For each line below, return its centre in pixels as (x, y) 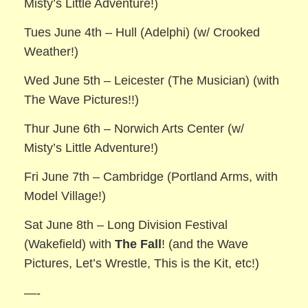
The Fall (139, 244)
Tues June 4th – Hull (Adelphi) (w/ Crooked (142, 33)
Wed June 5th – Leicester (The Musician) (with (152, 81)
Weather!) (52, 52)
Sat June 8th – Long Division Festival (126, 225)
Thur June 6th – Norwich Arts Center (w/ (134, 129)
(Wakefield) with (70, 244)
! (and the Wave (205, 244)
